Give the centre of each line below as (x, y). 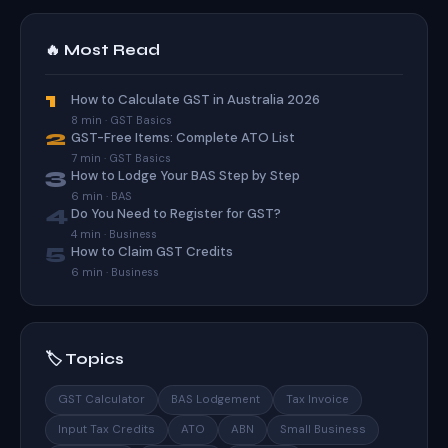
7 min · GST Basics (121, 158)
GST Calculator (101, 399)
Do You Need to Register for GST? (176, 213)
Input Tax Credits (106, 429)
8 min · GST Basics (121, 120)
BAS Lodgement (215, 399)
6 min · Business (115, 272)
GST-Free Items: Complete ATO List (183, 137)
